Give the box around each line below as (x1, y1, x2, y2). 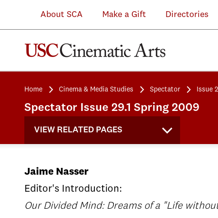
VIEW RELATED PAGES (34, 126, 122, 134)
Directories (165, 10, 208, 19)
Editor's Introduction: (24, 184, 122, 194)
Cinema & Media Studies (59, 86, 133, 93)
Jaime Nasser (24, 167, 89, 177)
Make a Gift (102, 10, 146, 19)
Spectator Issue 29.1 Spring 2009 (24, 102, 200, 114)
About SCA (26, 10, 83, 19)
